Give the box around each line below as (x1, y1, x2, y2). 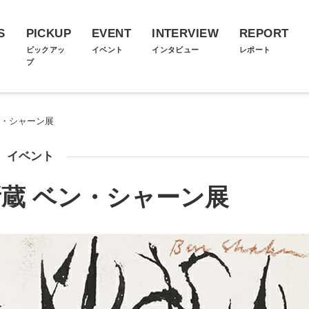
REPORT (239, 27, 289, 40)
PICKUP (26, 27, 72, 40)
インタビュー (152, 46, 199, 54)
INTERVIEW (152, 27, 219, 40)
